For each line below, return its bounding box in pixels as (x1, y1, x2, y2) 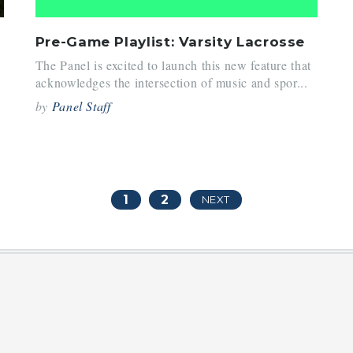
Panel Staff (51, 98, 111, 115)
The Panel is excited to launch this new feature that (35, 57, 311, 74)
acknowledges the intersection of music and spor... (35, 74, 308, 91)
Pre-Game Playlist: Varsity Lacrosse (35, 33, 306, 50)
